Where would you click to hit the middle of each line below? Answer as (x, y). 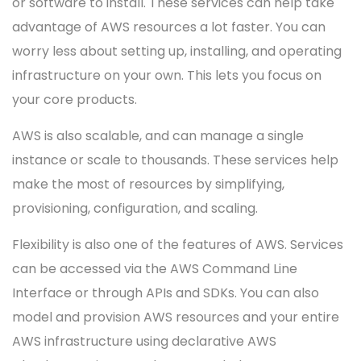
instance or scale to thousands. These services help (175, 160)
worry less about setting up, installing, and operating (177, 51)
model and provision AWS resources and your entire (176, 317)
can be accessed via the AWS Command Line (155, 268)
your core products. (75, 99)
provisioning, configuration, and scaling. (135, 208)
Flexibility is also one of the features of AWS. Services (178, 244)
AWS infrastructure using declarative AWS (144, 341)
